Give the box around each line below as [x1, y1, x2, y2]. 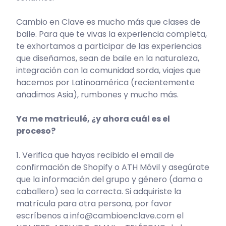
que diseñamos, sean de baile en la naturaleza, [16, 52, 200, 64]
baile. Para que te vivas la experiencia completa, [16, 28, 207, 40]
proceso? [16, 125, 56, 137]
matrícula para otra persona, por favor [16, 197, 173, 209]
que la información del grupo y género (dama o [16, 173, 203, 185]
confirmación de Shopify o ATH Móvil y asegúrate [16, 161, 210, 173]
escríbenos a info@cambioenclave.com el [16, 209, 184, 221]
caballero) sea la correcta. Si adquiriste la [16, 185, 182, 197]
